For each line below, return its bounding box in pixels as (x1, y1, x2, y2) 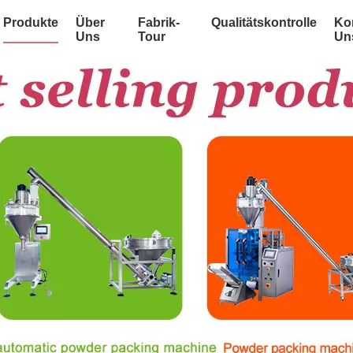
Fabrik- (138, 16, 180, 29)
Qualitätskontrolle (210, 16, 317, 29)
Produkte (3, 16, 58, 29)
